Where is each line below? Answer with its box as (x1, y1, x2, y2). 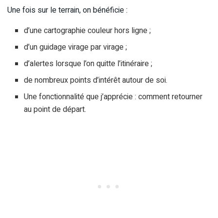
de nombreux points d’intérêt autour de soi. (24, 74, 168, 86)
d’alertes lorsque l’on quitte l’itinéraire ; (24, 57, 153, 70)
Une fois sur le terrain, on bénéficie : (7, 4, 127, 16)
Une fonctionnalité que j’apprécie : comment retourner (24, 91, 203, 103)
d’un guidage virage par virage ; (24, 41, 127, 53)
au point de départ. (24, 103, 87, 115)
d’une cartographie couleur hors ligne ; (24, 24, 151, 36)
